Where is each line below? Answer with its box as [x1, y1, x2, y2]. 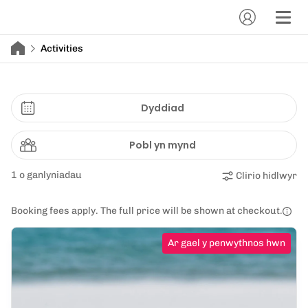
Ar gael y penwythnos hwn [168, 237, 285, 249]
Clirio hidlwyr [236, 170, 297, 181]
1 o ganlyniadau [11, 169, 82, 181]
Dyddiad [140, 101, 184, 115]
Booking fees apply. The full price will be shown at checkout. [11, 205, 283, 217]
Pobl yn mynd [129, 138, 196, 152]
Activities [41, 43, 83, 54]
